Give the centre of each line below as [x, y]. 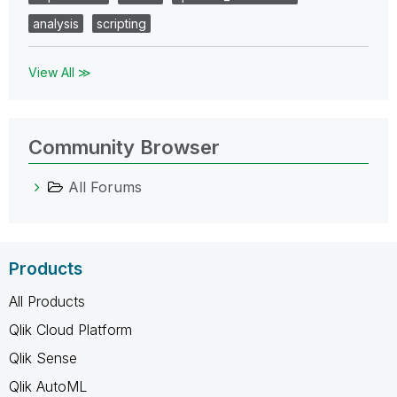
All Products [47, 301]
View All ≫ [60, 72]
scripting [121, 23]
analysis [56, 23]
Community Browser [124, 147]
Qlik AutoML [48, 386]
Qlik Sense [43, 358]
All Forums [105, 187]
